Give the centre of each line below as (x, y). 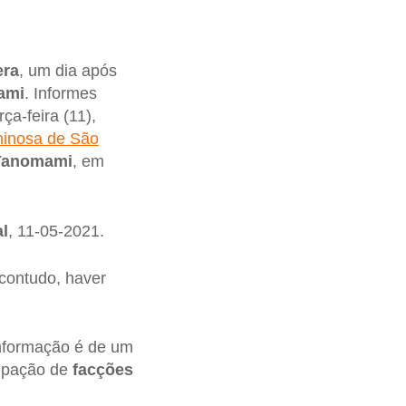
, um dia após (68, 71)
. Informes (60, 94)
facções (102, 370)
